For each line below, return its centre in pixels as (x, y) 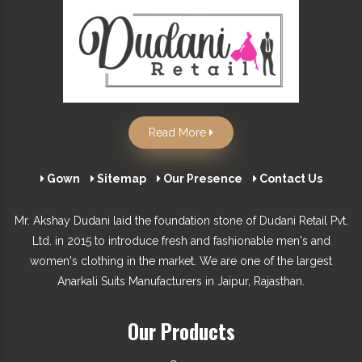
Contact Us (289, 178)
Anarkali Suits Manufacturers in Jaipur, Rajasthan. (181, 281)
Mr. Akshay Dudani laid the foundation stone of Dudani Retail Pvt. (181, 220)
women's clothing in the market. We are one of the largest (181, 261)
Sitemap (120, 178)
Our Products (181, 330)
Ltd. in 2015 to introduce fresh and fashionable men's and (181, 240)
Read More (179, 132)
